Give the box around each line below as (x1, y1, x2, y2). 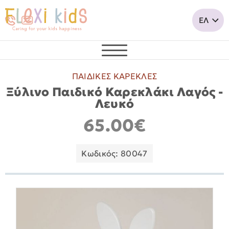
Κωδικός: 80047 (81, 148, 148, 158)
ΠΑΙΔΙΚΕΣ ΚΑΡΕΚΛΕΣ (72, 71, 157, 82)
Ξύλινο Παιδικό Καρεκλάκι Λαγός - (6, 84, 223, 99)
